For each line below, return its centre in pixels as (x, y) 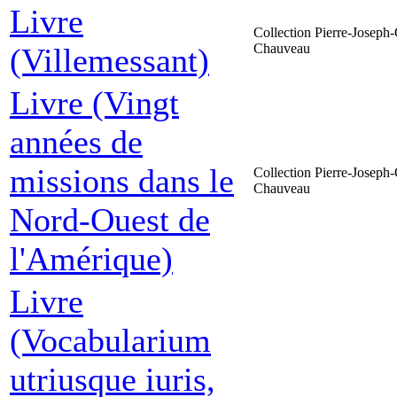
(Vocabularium (110, 340)
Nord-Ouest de (110, 220)
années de (76, 142)
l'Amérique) (91, 259)
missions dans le (122, 181)
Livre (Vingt (94, 103)
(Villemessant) (109, 60)
